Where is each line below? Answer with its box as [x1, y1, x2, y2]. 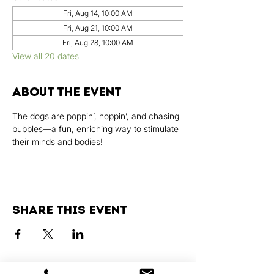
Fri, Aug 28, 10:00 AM [62, 38, 133, 47]
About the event [12, 84, 122, 99]
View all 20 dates [12, 51, 79, 61]
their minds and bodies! [12, 136, 103, 147]
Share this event [12, 202, 127, 217]
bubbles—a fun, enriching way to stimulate [12, 124, 181, 134]
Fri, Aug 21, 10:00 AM [63, 23, 133, 32]
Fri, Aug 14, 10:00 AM [63, 9, 133, 18]
